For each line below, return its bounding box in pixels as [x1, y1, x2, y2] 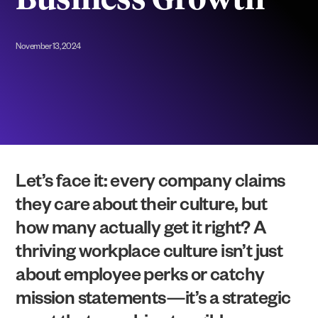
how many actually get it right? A [16, 221, 267, 241]
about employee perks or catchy [16, 268, 265, 288]
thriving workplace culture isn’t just [16, 244, 283, 265]
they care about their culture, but [16, 197, 268, 218]
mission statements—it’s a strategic [16, 291, 291, 312]
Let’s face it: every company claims [16, 174, 285, 194]
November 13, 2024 [16, 43, 81, 53]
